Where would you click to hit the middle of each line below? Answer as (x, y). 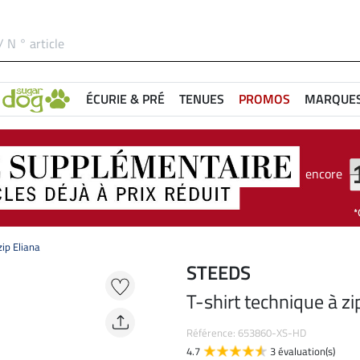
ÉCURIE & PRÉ (125, 99)
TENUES (202, 99)
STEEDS (219, 273)
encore (324, 173)
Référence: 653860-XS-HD (246, 333)
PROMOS (264, 99)
